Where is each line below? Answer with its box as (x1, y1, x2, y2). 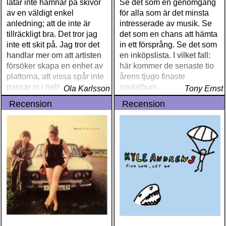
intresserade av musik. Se (120, 19, 212, 28)
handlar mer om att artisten (7, 51, 101, 60)
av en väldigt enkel (7, 9, 74, 17)
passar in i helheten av (7, 83, 87, 91)
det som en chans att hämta (120, 30, 217, 38)
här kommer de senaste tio (120, 62, 214, 70)
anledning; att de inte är (7, 19, 90, 28)
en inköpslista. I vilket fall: (120, 51, 210, 60)
